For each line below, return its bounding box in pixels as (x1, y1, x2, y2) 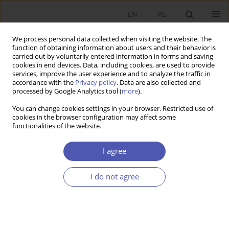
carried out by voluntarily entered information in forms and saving (12, 52, 213, 61)
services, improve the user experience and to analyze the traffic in (12, 70, 211, 78)
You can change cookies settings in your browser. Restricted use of (12, 104, 213, 113)
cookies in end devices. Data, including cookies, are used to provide (12, 61, 215, 70)
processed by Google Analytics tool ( (12, 87, 122, 96)
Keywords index (8, 91, 113, 111)
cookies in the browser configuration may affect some (12, 113, 176, 122)
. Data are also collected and (117, 78, 201, 87)
